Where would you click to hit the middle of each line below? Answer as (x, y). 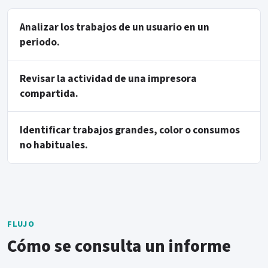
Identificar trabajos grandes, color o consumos (130, 130)
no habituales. (54, 145)
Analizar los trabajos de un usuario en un (115, 27)
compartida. (49, 93)
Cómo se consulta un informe (119, 246)
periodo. (40, 42)
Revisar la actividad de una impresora (108, 78)
